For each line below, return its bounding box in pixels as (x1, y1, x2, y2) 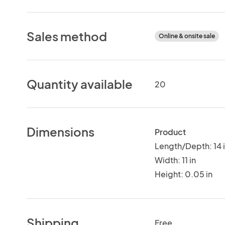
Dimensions (27, 124, 95, 139)
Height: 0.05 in (154, 168, 212, 179)
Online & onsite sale (158, 32, 215, 40)
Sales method (27, 28, 107, 44)
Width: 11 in (154, 154, 196, 165)
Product (154, 126, 186, 137)
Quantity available (27, 76, 133, 91)
